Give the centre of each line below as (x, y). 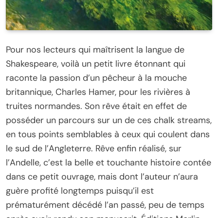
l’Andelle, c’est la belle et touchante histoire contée (109, 163)
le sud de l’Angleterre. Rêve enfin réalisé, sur (94, 149)
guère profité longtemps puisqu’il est (80, 191)
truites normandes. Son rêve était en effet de (96, 106)
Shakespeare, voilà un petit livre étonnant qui (96, 64)
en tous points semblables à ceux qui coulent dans (108, 135)
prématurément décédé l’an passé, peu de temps (105, 205)
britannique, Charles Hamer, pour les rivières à (98, 92)
